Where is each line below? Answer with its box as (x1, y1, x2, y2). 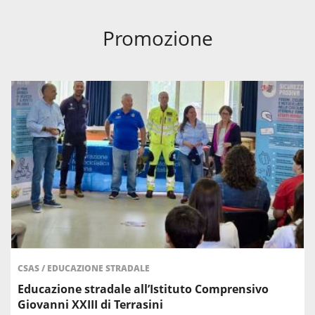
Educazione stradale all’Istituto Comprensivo (18, 281, 269, 297)
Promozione (102, 25, 213, 52)
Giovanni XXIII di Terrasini (18, 297, 163, 313)
